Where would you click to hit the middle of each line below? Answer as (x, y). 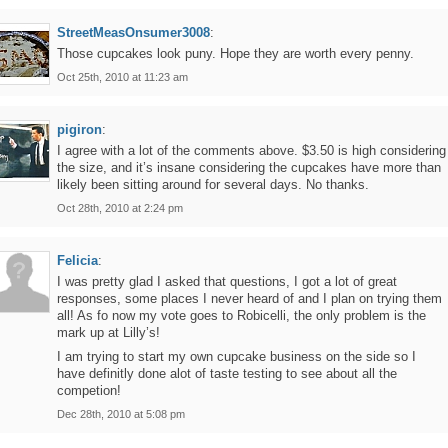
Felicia (77, 260)
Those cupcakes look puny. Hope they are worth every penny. (235, 53)
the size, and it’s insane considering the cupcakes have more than (249, 167)
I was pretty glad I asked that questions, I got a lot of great (227, 281)
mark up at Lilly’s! (108, 332)
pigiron (79, 129)
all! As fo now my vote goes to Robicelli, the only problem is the (241, 315)
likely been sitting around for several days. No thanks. (213, 184)
